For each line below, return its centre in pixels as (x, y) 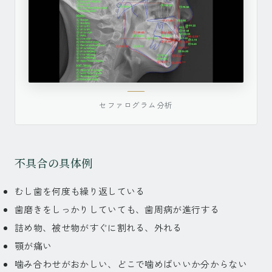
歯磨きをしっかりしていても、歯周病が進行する (117, 209)
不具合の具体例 (54, 163)
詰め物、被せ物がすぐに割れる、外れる (98, 228)
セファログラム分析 (136, 105)
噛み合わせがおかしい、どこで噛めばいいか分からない (136, 264)
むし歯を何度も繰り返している (80, 191)
